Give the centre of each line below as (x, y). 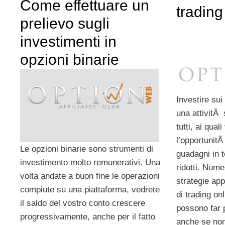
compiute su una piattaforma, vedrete (90, 189)
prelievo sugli (65, 23)
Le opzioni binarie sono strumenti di (87, 149)
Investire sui (199, 99)
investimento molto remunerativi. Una (90, 162)
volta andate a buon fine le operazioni (90, 176)
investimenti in (68, 41)
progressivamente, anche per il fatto (88, 216)
